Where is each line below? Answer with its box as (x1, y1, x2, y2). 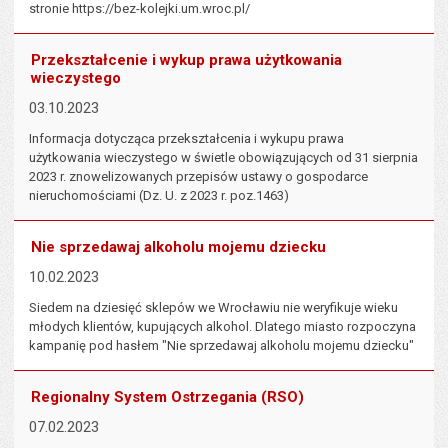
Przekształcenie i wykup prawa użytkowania (31, 51, 343, 69)
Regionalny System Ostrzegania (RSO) (31, 388, 305, 406)
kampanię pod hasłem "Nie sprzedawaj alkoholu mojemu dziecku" (29, 338, 415, 353)
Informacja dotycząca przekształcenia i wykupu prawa (29, 131, 345, 146)
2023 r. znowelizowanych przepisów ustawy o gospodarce (29, 169, 369, 184)
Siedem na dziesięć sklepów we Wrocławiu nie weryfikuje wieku (29, 300, 399, 315)
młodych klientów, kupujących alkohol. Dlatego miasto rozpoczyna (29, 319, 417, 334)
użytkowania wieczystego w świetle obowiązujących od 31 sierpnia (29, 150, 419, 165)
